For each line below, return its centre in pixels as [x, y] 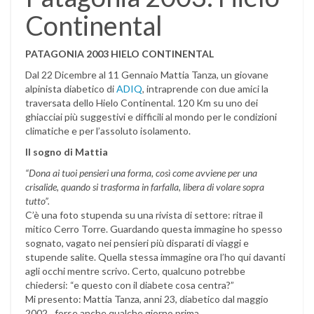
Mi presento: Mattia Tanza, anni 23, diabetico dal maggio [147, 299]
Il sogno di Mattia [67, 152]
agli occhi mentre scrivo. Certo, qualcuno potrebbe [135, 271]
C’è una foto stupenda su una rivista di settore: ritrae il [144, 215]
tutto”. [37, 201]
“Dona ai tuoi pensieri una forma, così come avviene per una [141, 173]
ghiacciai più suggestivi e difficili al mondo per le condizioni [151, 117]
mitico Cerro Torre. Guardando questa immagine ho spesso [154, 229]
